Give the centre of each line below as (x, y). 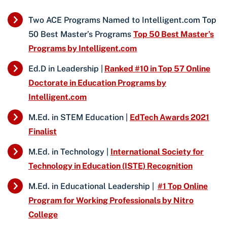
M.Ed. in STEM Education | (79, 117)
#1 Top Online (183, 186)
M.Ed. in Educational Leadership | (92, 186)
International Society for (157, 152)
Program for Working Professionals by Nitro (111, 200)
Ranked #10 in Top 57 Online (157, 68)
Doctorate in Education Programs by (97, 83)
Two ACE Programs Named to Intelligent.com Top (122, 20)
